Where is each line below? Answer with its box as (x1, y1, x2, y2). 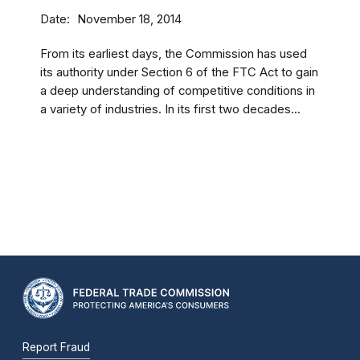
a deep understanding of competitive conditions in (40, 84, 315, 98)
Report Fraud (22, 340, 90, 354)
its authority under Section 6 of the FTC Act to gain (40, 65, 318, 80)
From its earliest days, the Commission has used (40, 47, 307, 61)
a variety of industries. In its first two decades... (40, 102, 301, 117)
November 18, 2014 (77, 12, 182, 27)
